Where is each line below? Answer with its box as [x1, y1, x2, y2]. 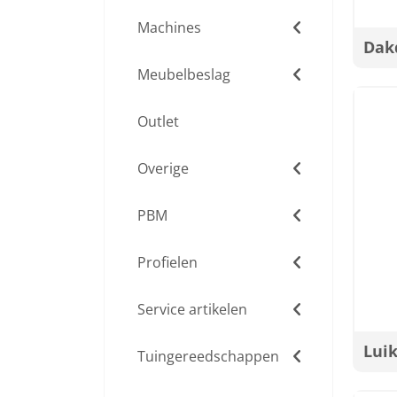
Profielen [137, 253, 198, 272]
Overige [137, 159, 189, 178]
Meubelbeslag [137, 65, 230, 84]
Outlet [137, 112, 179, 131]
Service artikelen [137, 300, 247, 319]
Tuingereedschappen [137, 346, 279, 366]
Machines [137, 18, 201, 37]
